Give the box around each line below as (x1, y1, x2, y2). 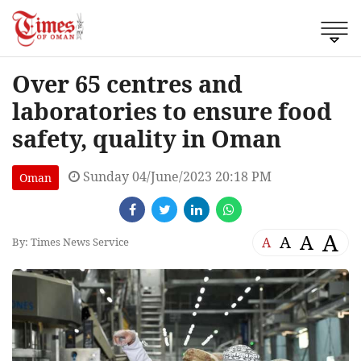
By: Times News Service (12, 234, 129, 250)
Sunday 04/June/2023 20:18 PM (80, 167, 272, 185)
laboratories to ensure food (12, 94, 332, 127)
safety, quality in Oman (12, 122, 281, 154)
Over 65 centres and (12, 67, 243, 99)
